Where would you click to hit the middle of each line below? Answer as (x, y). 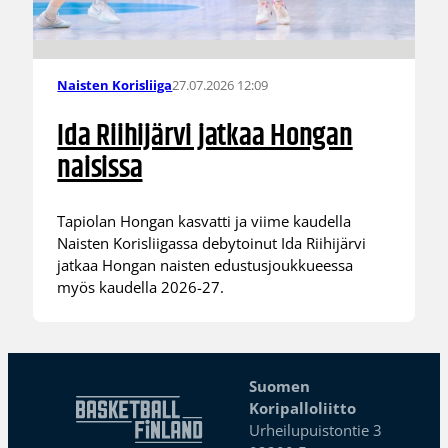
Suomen (280, 386)
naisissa (100, 168)
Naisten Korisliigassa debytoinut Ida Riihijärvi (212, 242)
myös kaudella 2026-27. (141, 286)
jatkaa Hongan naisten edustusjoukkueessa (205, 264)
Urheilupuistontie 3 (316, 430)
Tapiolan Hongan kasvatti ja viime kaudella (204, 220)
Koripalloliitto (303, 408)
